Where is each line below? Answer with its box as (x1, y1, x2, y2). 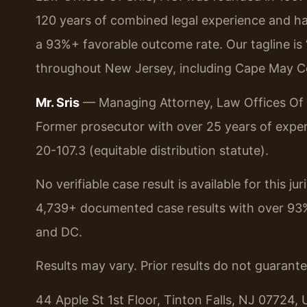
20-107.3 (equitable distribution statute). (36, 143, 269, 158)
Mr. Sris (36, 95, 79, 110)
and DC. (36, 224, 82, 239)
